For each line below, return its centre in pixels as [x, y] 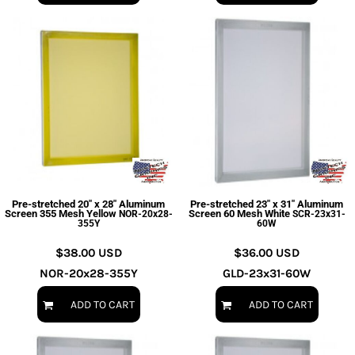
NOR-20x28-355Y [88, 273]
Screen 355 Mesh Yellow [60, 214]
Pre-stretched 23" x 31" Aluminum [267, 204]
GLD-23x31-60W [267, 273]
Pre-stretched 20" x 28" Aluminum [88, 204]
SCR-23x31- [319, 214]
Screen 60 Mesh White [239, 214]
